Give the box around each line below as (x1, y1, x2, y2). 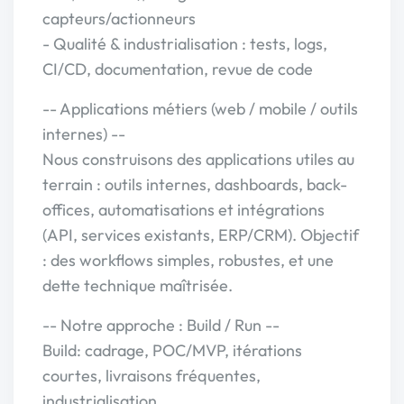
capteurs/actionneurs (42, 8, 196, 29)
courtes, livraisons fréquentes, (42, 365, 261, 386)
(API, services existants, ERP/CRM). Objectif (42, 225, 359, 245)
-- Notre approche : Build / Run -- (42, 315, 280, 335)
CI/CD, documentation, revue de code (42, 59, 313, 79)
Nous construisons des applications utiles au (42, 149, 354, 170)
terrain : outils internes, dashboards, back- (42, 174, 347, 195)
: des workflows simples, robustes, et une (42, 250, 334, 271)
